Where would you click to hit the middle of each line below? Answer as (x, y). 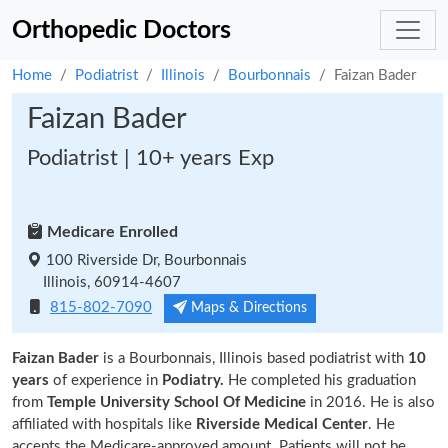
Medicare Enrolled (110, 232)
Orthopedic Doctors (121, 30)
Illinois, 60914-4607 (104, 282)
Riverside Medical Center (282, 424)
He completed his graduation (320, 380)
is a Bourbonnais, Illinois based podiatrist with (253, 358)
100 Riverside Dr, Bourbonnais (144, 260)
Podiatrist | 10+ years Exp (150, 158)
